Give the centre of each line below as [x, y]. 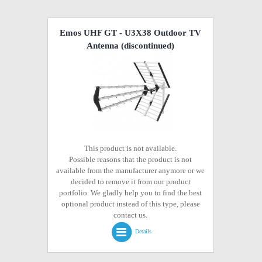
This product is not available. [131, 148]
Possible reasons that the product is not [131, 159]
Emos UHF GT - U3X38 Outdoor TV [131, 33]
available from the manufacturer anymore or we [131, 170]
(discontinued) [147, 46]
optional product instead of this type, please [130, 204]
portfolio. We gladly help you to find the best [131, 193]
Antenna [103, 46]
